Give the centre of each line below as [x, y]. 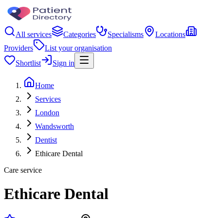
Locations [170, 34]
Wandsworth [54, 126]
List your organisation [78, 48]
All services [34, 34]
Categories [80, 34]
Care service [23, 170]
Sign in [64, 63]
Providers [18, 48]
